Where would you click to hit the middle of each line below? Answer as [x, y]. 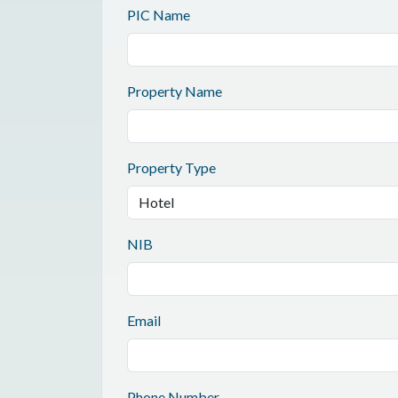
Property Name [175, 91]
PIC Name [159, 14]
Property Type [171, 167]
